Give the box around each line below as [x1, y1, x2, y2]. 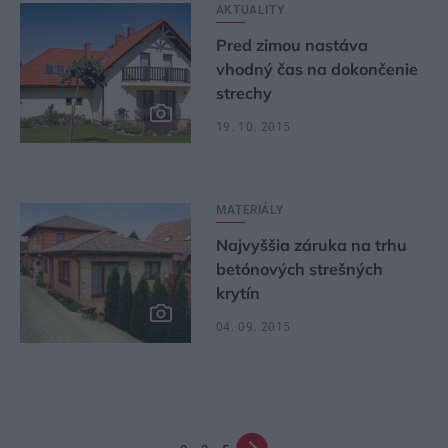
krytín [215, 283, 260, 303]
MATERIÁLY [215, 203, 284, 217]
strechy [215, 83, 272, 103]
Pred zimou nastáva [215, 35, 368, 55]
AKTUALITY [215, 3, 285, 17]
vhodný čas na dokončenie [215, 59, 418, 79]
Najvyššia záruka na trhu [215, 235, 407, 255]
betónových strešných [215, 259, 383, 279]
